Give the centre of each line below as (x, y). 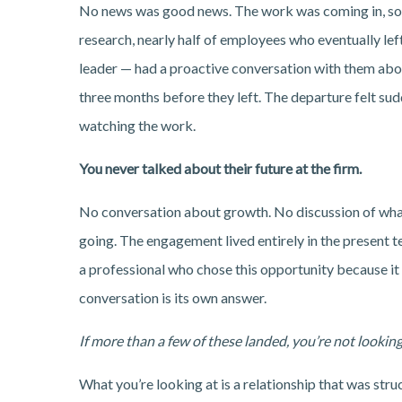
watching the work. (137, 126)
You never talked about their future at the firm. (220, 169)
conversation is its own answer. (173, 298)
